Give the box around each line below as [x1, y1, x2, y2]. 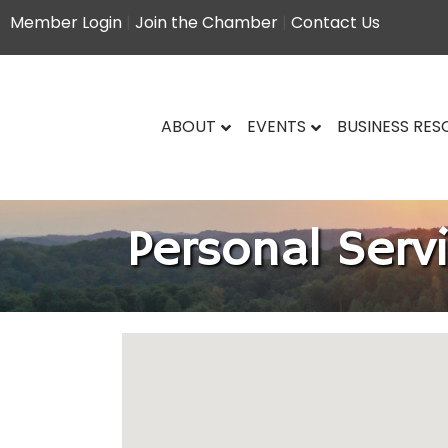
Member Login [10, 11, 122, 34]
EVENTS [246, 114, 306, 138]
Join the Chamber [135, 11, 278, 34]
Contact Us [291, 11, 380, 34]
